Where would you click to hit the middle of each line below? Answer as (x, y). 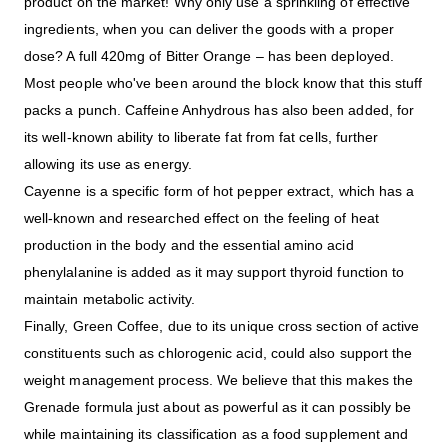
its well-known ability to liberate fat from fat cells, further (201, 137)
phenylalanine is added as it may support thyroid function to (214, 272)
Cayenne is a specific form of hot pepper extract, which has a (219, 191)
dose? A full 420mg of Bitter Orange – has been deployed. (209, 56)
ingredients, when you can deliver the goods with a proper (209, 29)
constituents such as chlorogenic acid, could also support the (218, 353)
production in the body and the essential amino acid (189, 245)
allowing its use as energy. (108, 164)
